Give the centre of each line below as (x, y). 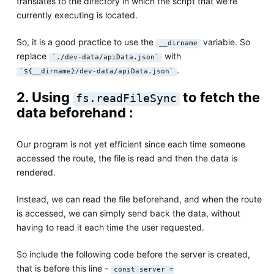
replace (32, 56)
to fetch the (220, 97)
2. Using (44, 97)
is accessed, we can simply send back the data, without (128, 213)
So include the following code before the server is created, (133, 254)
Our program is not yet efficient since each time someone (131, 144)
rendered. (36, 172)
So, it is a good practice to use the (86, 42)
